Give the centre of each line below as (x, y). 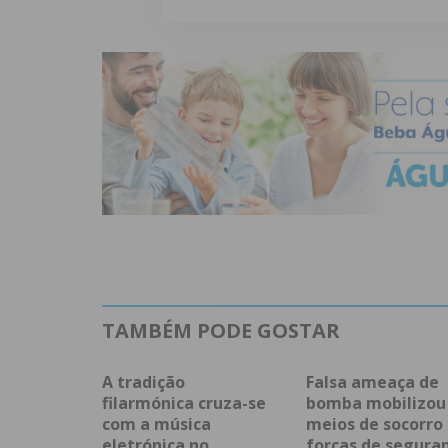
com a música (156, 424)
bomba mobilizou (375, 403)
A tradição (143, 382)
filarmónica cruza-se (184, 403)
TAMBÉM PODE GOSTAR (221, 331)
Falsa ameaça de (372, 382)
